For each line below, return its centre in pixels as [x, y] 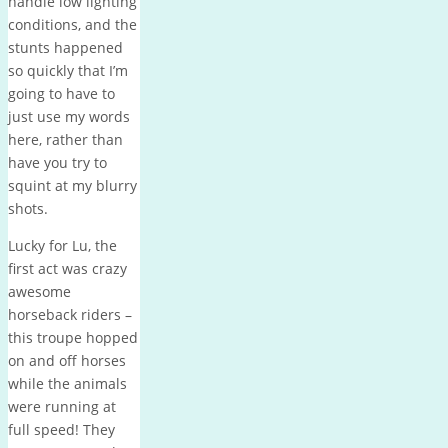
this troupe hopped [73, 337]
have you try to [57, 162]
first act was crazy [67, 268]
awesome [39, 291]
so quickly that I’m [68, 70]
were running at [62, 406]
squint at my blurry [72, 185]
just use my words [69, 116]
